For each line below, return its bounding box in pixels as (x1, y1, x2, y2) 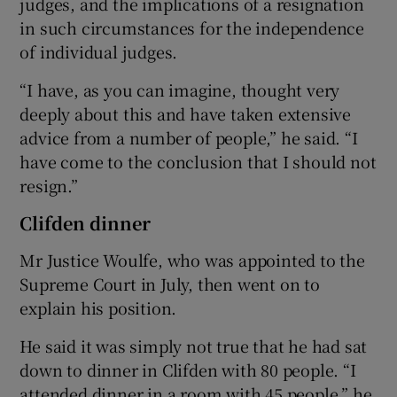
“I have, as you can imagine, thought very (19, 77, 340, 101)
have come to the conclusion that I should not (19, 149, 377, 173)
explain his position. (19, 295, 177, 319)
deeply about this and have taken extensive (19, 101, 352, 125)
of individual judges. (19, 39, 178, 63)
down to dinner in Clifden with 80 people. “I (19, 357, 356, 381)
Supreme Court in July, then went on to (19, 271, 320, 295)
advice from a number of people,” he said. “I (19, 125, 358, 149)
